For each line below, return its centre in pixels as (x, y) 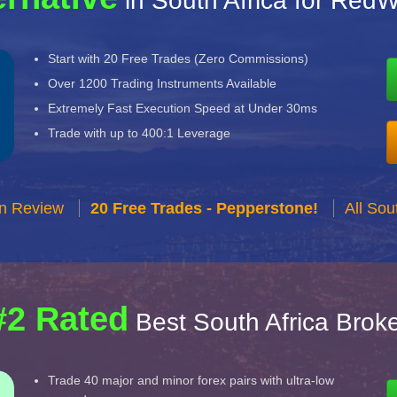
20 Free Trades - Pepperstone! (204, 208)
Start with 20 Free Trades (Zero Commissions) (179, 58)
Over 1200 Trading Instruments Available (163, 83)
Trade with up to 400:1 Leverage (140, 133)
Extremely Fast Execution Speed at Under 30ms (183, 108)
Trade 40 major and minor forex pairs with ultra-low (191, 380)
